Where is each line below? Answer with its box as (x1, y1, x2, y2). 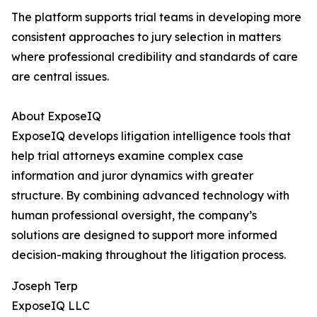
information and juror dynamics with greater (11, 168, 253, 183)
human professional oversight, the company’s (11, 208, 257, 223)
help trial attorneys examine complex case (11, 149, 243, 163)
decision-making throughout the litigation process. (11, 248, 286, 263)
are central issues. (11, 69, 109, 84)
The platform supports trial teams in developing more (11, 10, 301, 25)
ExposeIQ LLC (11, 299, 90, 313)
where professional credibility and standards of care (11, 50, 298, 64)
